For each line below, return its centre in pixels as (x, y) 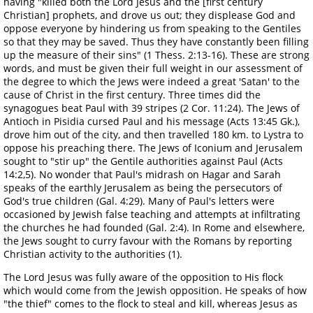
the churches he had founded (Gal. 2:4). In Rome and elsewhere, (154, 227)
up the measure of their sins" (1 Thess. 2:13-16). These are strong (156, 54)
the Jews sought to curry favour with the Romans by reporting (148, 240)
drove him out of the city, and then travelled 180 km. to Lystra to (153, 134)
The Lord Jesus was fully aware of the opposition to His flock (143, 277)
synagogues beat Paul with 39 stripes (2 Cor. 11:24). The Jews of (152, 108)
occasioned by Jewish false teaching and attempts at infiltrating (152, 214)
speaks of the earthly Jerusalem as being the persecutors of (143, 187)
